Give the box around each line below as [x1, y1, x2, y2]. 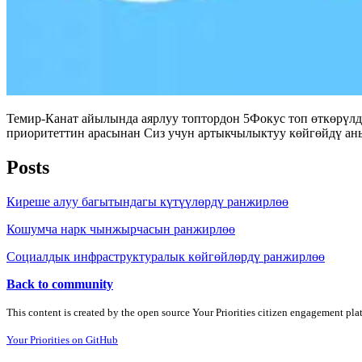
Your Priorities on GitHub [6, 333, 118, 346]
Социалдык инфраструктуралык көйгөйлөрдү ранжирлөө [6, 249, 325, 263]
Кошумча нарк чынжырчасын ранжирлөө [6, 221, 235, 236]
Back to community [6, 276, 113, 291]
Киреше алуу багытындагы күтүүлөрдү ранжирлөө [6, 194, 288, 208]
